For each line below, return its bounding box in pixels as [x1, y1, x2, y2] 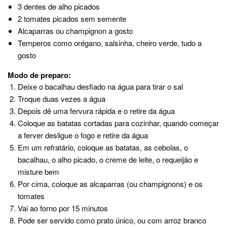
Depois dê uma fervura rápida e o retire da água [18, 105, 175, 116]
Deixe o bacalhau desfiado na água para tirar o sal [18, 81, 183, 92]
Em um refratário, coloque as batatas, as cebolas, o [18, 142, 188, 153]
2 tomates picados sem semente [18, 13, 126, 24]
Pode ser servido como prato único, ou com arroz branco [18, 215, 206, 225]
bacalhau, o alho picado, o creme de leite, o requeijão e [18, 154, 198, 165]
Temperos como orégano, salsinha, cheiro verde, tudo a [18, 37, 202, 48]
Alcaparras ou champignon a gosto [18, 25, 133, 36]
